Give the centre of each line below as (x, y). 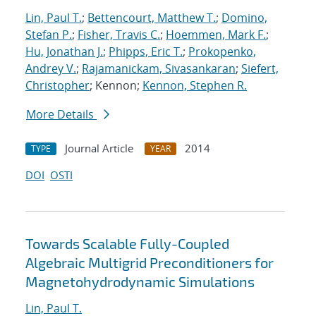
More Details (61, 115)
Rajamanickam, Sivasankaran (159, 69)
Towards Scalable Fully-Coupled (127, 244)
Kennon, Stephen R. (195, 86)
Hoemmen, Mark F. (216, 35)
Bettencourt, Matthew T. (152, 18)
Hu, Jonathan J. (64, 52)
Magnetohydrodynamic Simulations (140, 282)
